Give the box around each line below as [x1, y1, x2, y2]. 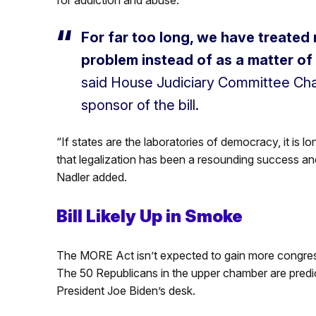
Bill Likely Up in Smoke [56, 205, 243, 226]
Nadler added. [56, 169, 127, 184]
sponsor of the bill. [80, 96, 199, 114]
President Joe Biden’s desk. [56, 283, 195, 298]
